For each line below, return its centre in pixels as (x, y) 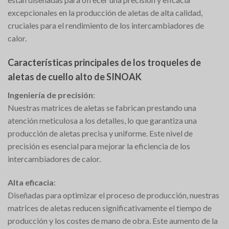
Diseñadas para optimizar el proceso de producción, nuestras (113, 195)
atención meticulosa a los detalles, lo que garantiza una (102, 120)
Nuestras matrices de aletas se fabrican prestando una (102, 107)
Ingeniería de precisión (50, 95)
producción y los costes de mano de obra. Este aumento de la (113, 220)
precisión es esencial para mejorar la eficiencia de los (99, 146)
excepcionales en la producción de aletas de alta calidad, (105, 13)
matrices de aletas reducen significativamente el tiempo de (110, 208)
